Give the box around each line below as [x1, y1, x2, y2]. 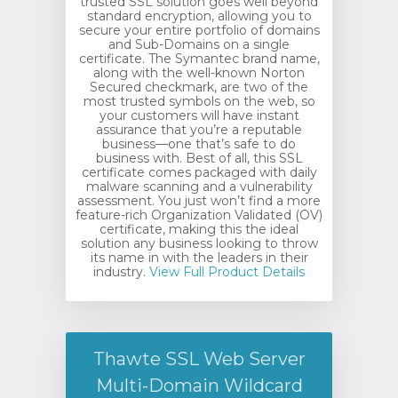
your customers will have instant [99, 107, 299, 123]
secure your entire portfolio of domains [78, 22, 320, 38]
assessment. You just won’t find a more [77, 193, 321, 209]
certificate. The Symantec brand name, [78, 51, 320, 67]
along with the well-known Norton [93, 65, 305, 81]
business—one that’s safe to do [102, 136, 296, 152]
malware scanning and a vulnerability [85, 179, 313, 195]
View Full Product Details [146, 264, 305, 280]
